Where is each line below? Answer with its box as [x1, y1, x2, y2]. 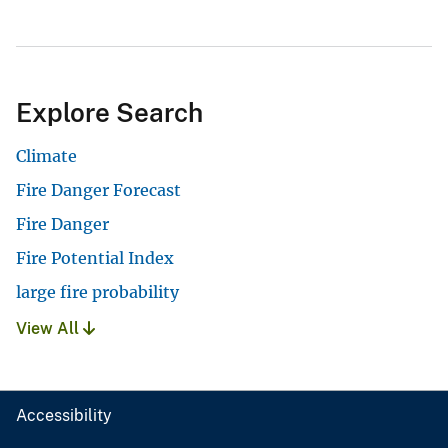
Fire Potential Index [16, 247, 174, 268]
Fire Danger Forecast [16, 179, 181, 200]
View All [16, 318, 83, 338]
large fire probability [16, 281, 179, 302]
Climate [16, 145, 77, 166]
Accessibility [16, 405, 112, 425]
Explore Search [16, 96, 203, 128]
